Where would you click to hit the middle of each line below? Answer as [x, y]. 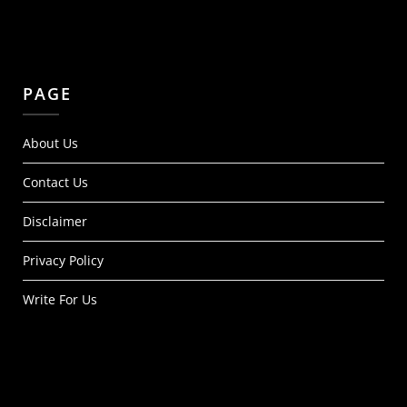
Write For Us [60, 299]
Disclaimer [55, 221]
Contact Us [55, 182]
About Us [50, 143]
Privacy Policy [63, 260]
